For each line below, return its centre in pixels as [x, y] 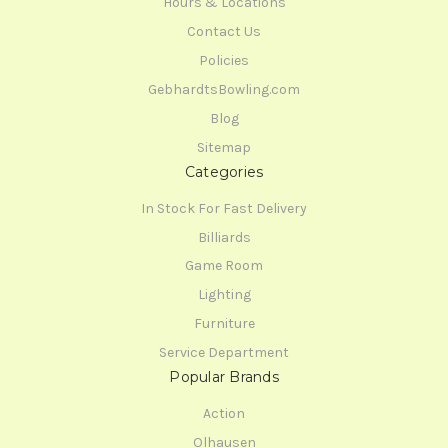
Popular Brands [224, 377]
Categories [224, 171]
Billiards [224, 237]
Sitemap [224, 147]
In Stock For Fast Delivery [224, 208]
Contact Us [224, 31]
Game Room [224, 266]
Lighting [224, 295]
